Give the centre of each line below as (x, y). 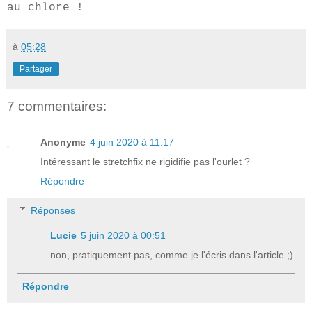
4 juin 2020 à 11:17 (132, 142)
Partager (36, 69)
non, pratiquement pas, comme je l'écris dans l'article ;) (172, 255)
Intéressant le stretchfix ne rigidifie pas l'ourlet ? (145, 162)
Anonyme (63, 142)
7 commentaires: (57, 106)
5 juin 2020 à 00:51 (124, 235)
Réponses (53, 210)
